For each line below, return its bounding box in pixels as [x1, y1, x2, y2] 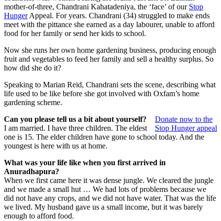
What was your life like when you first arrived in [4, 158, 166, 167]
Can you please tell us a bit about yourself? [4, 115, 147, 124]
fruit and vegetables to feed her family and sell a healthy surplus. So [4, 55, 214, 64]
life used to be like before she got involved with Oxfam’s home [4, 89, 199, 98]
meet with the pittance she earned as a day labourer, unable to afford [4, 20, 215, 29]
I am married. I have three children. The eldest [4, 124, 147, 133]
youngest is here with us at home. [4, 142, 108, 150]
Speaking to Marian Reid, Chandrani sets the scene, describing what [4, 80, 216, 89]
